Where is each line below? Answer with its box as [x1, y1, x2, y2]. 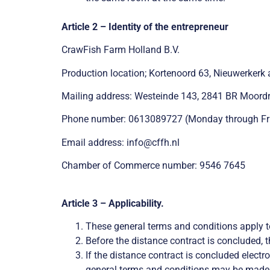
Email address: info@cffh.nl [61, 136, 180, 148]
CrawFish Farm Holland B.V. [61, 44, 180, 56]
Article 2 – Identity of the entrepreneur [61, 20, 228, 33]
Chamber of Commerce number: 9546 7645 [61, 160, 245, 172]
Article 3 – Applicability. [61, 197, 164, 209]
